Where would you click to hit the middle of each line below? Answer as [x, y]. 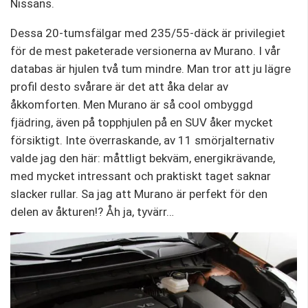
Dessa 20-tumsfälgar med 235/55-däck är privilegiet [148, 33]
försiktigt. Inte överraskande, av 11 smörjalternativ [142, 141]
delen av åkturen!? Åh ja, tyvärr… [92, 212]
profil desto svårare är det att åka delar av [119, 87]
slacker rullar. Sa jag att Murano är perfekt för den [139, 194]
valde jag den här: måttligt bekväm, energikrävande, [143, 158]
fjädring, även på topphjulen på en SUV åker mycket [142, 123]
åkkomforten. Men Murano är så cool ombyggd [132, 105]
